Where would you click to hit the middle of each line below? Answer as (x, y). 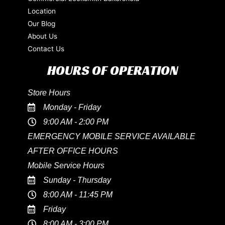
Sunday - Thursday (77, 180)
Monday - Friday (72, 107)
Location (41, 11)
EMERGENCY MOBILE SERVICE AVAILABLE (111, 136)
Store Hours (49, 92)
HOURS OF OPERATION (113, 70)
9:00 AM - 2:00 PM (76, 122)
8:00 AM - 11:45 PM (78, 194)
